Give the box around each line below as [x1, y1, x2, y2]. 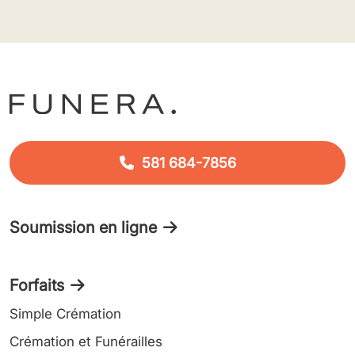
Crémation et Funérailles [10, 334, 162, 349]
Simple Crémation [10, 306, 121, 322]
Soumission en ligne [10, 218, 157, 237]
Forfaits [10, 276, 64, 295]
